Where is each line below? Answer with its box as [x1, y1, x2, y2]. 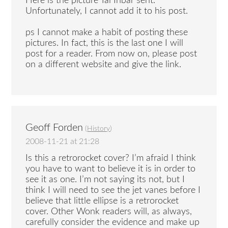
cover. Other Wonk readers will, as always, [25, 207, 192, 216]
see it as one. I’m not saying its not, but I [25, 175, 185, 184]
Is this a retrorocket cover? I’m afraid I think [25, 153, 196, 163]
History [87, 125, 110, 133]
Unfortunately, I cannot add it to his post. [25, 7, 188, 16]
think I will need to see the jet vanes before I [25, 185, 201, 195]
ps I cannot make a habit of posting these [25, 28, 188, 38]
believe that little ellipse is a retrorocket [25, 196, 179, 206]
